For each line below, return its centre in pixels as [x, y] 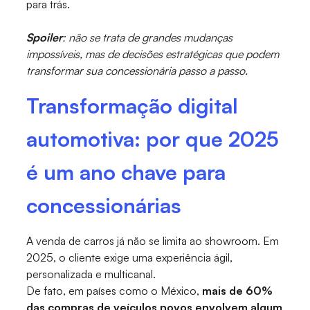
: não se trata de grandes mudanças [148, 38]
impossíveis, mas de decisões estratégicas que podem [153, 54]
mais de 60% [238, 291]
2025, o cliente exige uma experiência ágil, [130, 258]
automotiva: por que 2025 [153, 139]
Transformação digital [133, 106]
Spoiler [45, 38]
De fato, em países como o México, [115, 291]
